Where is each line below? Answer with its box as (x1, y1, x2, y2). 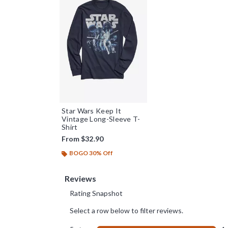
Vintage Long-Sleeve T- (62, 115, 140, 124)
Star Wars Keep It (62, 106, 122, 116)
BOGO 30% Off (69, 149, 113, 157)
